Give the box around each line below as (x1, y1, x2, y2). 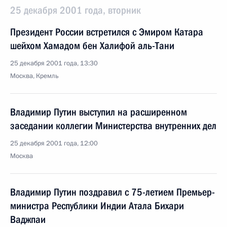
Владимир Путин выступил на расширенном (10, 106, 187, 118)
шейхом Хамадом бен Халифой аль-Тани (10, 40, 174, 52)
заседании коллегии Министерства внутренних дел (10, 120, 216, 132)
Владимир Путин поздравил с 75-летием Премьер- (10, 186, 215, 198)
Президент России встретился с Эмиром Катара (10, 26, 203, 38)
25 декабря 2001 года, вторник (10, 4, 141, 16)
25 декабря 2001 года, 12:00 (10, 139, 98, 148)
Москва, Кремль (10, 71, 59, 81)
